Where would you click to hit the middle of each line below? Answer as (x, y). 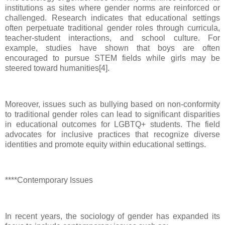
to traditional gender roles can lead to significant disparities (113, 114)
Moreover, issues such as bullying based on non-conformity (113, 104)
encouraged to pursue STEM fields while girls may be (113, 58)
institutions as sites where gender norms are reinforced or (113, 8)
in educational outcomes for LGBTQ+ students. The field (113, 124)
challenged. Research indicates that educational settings (113, 18)
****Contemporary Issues (49, 180)
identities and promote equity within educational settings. (105, 144)
